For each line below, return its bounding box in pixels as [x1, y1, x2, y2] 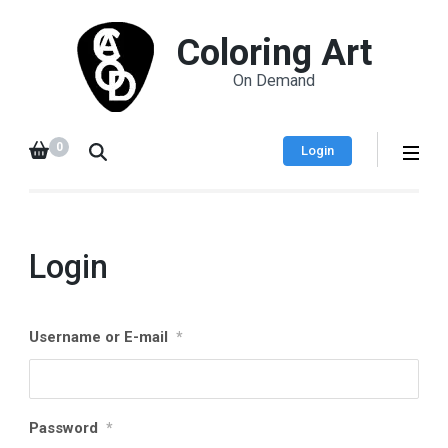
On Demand [233, 71, 315, 90]
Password [29, 419, 98, 437]
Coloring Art [176, 32, 372, 74]
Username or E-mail [29, 328, 168, 346]
